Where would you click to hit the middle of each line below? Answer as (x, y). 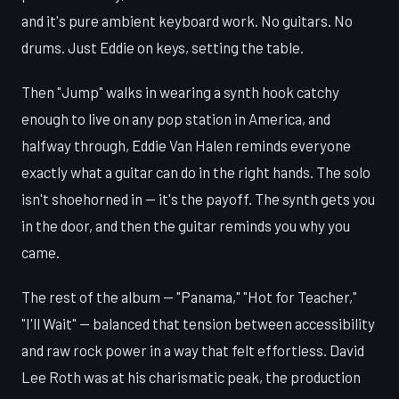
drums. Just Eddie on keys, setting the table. (163, 47)
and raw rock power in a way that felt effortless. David (193, 350)
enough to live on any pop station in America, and (176, 118)
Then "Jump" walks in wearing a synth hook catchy (180, 91)
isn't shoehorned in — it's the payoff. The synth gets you (198, 198)
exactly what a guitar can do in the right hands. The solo (196, 171)
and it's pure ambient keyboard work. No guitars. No (187, 20)
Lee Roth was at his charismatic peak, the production (191, 376)
